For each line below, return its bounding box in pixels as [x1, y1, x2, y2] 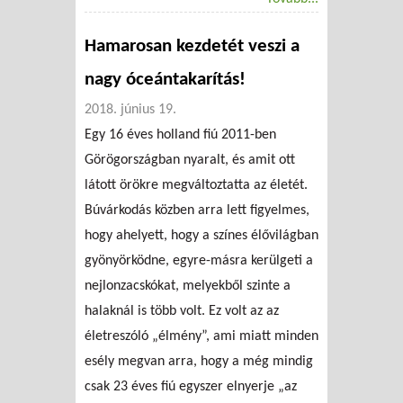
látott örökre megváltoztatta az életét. [85, 177, 308, 193]
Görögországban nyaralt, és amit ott [85, 152, 295, 167]
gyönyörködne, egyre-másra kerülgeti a [85, 253, 313, 268]
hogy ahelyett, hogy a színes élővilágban [85, 228, 318, 243]
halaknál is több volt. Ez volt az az [85, 303, 279, 318]
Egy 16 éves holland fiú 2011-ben [85, 127, 276, 142]
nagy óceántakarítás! [85, 70, 246, 89]
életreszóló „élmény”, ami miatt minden [85, 328, 318, 344]
